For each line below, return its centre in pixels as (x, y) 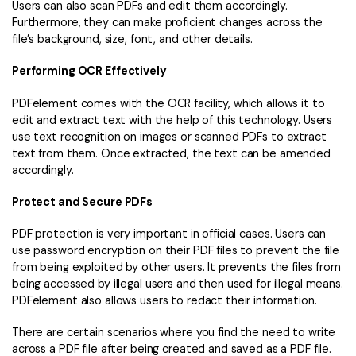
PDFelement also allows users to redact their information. (164, 300)
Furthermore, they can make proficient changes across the (167, 23)
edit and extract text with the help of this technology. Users (172, 120)
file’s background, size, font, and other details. (132, 39)
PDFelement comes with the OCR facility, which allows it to (168, 103)
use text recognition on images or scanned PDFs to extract (169, 136)
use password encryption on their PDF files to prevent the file (176, 250)
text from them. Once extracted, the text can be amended (171, 153)
